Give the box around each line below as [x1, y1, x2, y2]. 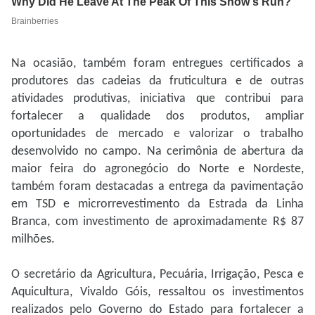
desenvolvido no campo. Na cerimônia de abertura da [11, 145, 304, 159]
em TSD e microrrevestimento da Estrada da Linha [11, 198, 304, 212]
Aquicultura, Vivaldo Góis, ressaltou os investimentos [11, 285, 304, 300]
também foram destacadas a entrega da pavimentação [11, 180, 304, 194]
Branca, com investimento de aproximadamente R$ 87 [11, 215, 304, 229]
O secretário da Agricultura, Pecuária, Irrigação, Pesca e [11, 268, 304, 282]
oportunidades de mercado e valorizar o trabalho [11, 127, 304, 141]
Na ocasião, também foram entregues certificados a [11, 57, 304, 71]
